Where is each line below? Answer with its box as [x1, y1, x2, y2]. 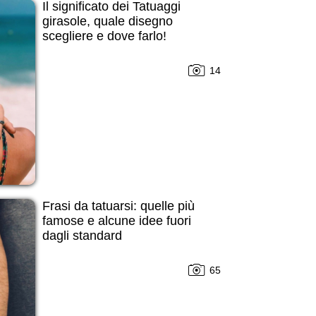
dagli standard [42, 228, 122, 243]
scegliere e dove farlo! [42, 29, 166, 44]
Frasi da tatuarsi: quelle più [42, 198, 195, 213]
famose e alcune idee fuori [42, 213, 191, 228]
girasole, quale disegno [42, 14, 173, 29]
